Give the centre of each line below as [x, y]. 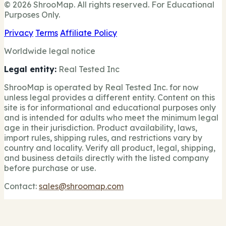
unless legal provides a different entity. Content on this [109, 98]
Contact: [21, 186]
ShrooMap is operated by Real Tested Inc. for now [101, 88]
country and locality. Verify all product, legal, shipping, [110, 148]
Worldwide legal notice [50, 51]
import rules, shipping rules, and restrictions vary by [103, 138]
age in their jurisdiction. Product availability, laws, [101, 128]
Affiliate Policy [89, 33]
